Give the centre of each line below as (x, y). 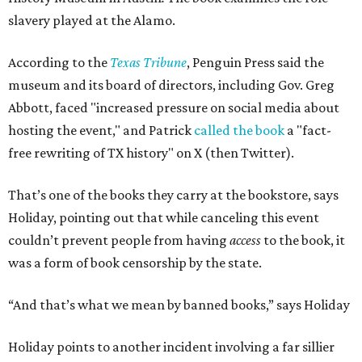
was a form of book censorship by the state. (135, 263)
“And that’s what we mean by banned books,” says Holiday (179, 305)
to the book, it (303, 240)
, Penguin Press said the (255, 62)
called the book (239, 130)
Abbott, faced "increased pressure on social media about (174, 107)
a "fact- (308, 130)
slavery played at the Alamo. (92, 20)
